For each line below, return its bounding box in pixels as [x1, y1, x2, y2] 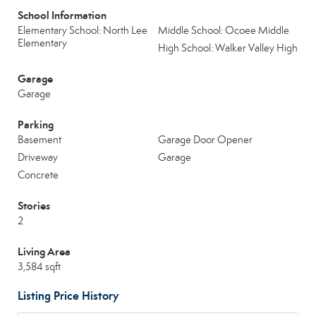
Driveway [18, 151, 58, 164]
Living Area [18, 245, 71, 258]
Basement [18, 133, 61, 146]
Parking [18, 118, 54, 131]
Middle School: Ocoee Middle [158, 24, 289, 37]
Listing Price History [18, 288, 119, 303]
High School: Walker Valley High [158, 42, 298, 54]
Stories [18, 199, 50, 212]
